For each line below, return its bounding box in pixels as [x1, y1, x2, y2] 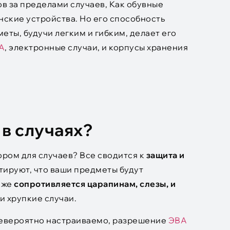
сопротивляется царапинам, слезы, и [12, 179, 176, 189]
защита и [146, 150, 185, 161]
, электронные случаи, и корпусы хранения [5, 42, 188, 53]
